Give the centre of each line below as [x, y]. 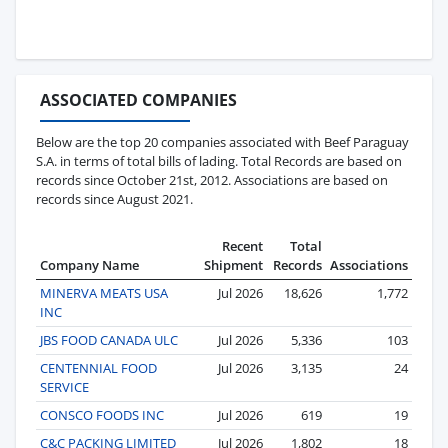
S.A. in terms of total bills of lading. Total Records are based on [219, 160]
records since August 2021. [114, 198]
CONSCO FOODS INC [102, 414]
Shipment [233, 264]
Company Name [89, 264]
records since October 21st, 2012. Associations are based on [212, 179]
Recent [242, 245]
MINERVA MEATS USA [104, 292]
